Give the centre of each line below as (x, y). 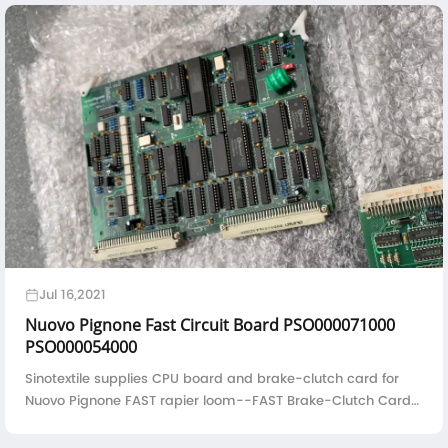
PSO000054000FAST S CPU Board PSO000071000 (181, 422)
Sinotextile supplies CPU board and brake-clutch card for (212, 378)
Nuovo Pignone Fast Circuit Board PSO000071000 (210, 324)
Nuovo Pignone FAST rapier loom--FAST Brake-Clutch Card (218, 400)
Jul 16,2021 (72, 294)
